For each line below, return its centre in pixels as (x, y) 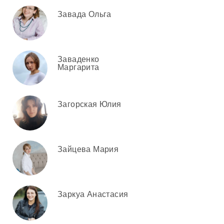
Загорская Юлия (89, 104)
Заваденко (78, 59)
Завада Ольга (84, 14)
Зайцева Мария (88, 149)
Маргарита (78, 67)
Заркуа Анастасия (93, 194)
